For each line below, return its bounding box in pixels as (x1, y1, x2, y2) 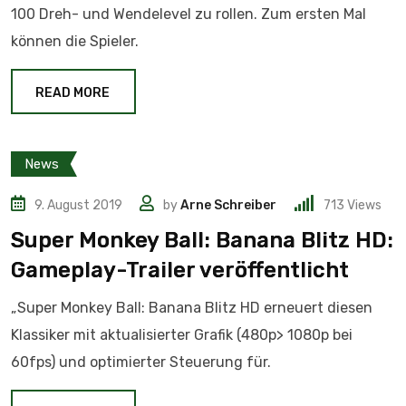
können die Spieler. (11, 33, 139, 50)
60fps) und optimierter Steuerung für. (11, 353, 271, 371)
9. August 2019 (34, 198, 122, 213)
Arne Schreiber (180, 198, 276, 213)
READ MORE (35, 85, 110, 101)
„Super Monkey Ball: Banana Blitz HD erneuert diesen (11, 299, 372, 316)
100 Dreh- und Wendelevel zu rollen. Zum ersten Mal (11, 5, 366, 23)
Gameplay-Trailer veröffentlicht (11, 257, 349, 283)
